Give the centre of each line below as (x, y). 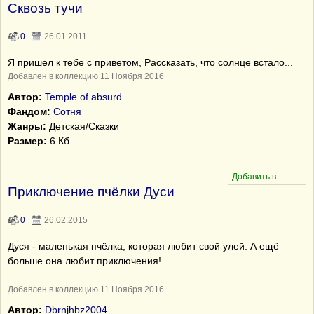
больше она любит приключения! (84, 261)
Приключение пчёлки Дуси (91, 192)
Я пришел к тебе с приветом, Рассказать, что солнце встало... (150, 62)
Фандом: (29, 111)
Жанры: (27, 126)
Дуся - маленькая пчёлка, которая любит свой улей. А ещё (143, 246)
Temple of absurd (83, 97)
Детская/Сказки (83, 126)
